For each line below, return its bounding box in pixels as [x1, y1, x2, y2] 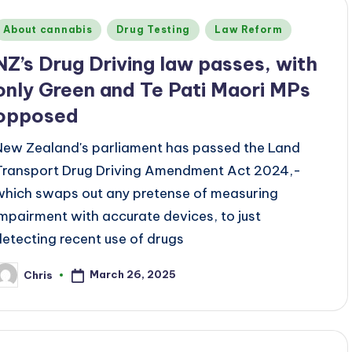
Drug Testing [116, 24, 191, 35]
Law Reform [214, 24, 283, 35]
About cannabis [3, 24, 93, 35]
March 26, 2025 [90, 268, 177, 281]
